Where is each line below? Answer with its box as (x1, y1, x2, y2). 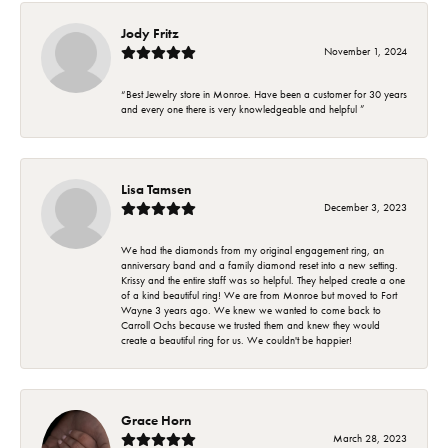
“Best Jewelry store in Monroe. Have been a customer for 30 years (121, 87, 407, 101)
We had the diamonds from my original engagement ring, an (121, 243, 384, 257)
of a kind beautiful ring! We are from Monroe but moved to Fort (121, 288, 397, 302)
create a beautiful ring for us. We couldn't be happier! (121, 333, 352, 347)
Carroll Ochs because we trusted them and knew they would (121, 318, 380, 332)
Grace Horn (121, 410, 191, 429)
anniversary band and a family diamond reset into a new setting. (121, 258, 398, 272)
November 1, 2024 (324, 44, 407, 58)
